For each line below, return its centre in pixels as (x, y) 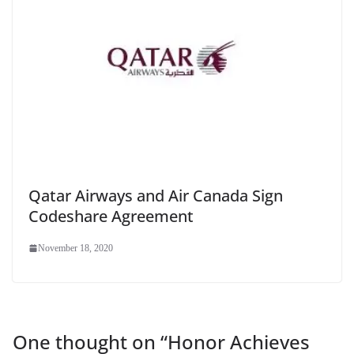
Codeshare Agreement (111, 216)
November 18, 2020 (75, 248)
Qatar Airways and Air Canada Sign (156, 196)
